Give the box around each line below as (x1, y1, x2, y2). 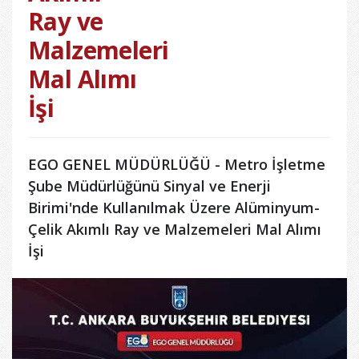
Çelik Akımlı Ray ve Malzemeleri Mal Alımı (28, 220, 321, 240)
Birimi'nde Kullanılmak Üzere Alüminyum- (28, 198, 320, 218)
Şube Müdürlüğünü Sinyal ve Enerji (28, 176, 271, 196)
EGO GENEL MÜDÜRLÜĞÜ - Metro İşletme (28, 155, 325, 175)
